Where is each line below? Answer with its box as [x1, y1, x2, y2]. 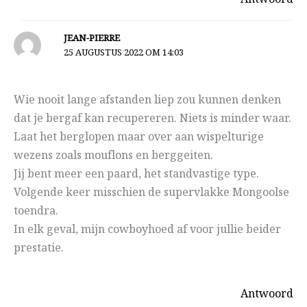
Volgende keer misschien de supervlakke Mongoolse [14, 184, 289, 202]
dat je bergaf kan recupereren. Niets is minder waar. [14, 110, 291, 128]
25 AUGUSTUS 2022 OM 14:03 [63, 46, 184, 60]
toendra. [14, 203, 58, 221]
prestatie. [14, 240, 64, 258]
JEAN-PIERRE [63, 32, 120, 46]
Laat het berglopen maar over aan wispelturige [14, 129, 264, 147]
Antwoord [241, 286, 293, 304]
